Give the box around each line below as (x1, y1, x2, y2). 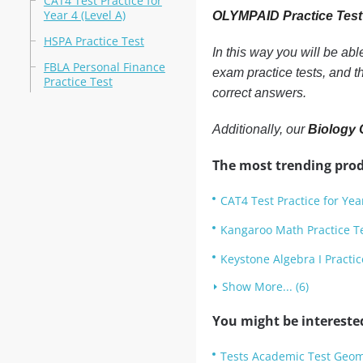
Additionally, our (211, 122, 308, 136)
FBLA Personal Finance (43, 59, 165, 75)
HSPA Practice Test (43, 33, 144, 49)
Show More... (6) (221, 279, 309, 294)
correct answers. (211, 86, 306, 100)
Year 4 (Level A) (43, 7, 126, 23)
